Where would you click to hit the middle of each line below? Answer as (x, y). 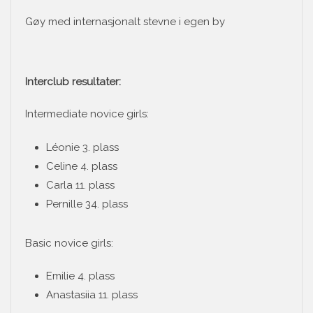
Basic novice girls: (69, 243)
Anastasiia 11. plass (92, 295)
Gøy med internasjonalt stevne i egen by (125, 22)
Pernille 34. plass (87, 204)
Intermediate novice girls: (87, 114)
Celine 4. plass (82, 166)
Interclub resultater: (73, 81)
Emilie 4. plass (80, 276)
